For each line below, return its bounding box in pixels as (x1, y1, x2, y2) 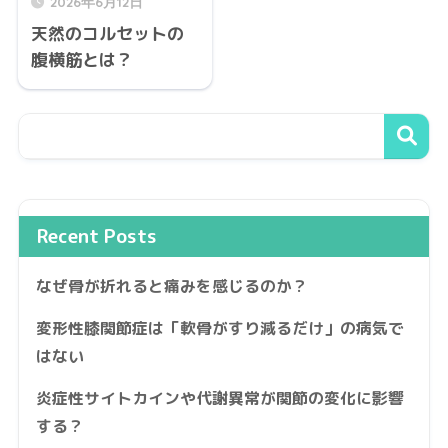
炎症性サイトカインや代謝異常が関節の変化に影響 (35, 386, 404, 409)
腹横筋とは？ (30, 48, 133, 72)
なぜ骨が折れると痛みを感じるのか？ (35, 274, 308, 297)
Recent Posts (36, 222, 157, 249)
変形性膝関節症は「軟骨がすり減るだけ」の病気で (35, 316, 404, 339)
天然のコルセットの (30, 22, 184, 46)
